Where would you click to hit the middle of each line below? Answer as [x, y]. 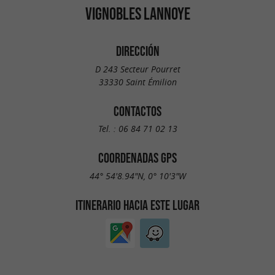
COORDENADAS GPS [137, 158]
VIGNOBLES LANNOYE [137, 14]
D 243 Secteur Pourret [137, 69]
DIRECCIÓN [137, 51]
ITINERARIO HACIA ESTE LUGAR [137, 205]
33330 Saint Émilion [137, 82]
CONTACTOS [137, 111]
